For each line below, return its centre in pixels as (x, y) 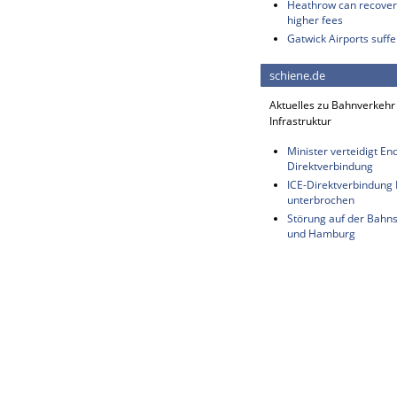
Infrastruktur (300, 121)
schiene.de (297, 75)
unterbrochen (321, 200)
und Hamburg (321, 234)
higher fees (315, 20)
